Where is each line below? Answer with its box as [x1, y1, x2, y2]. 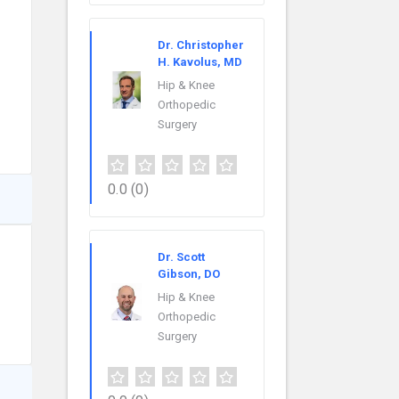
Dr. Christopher [158, 38, 244, 53]
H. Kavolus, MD [158, 55, 242, 69]
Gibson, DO [158, 267, 220, 281]
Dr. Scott [158, 250, 205, 265]
